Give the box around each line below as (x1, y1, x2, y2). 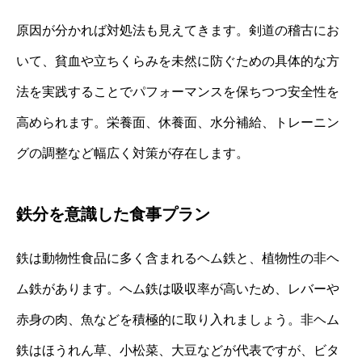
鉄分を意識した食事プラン (16, 204, 210, 223)
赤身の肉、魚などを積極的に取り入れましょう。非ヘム (16, 312, 339, 326)
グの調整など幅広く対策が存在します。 (16, 145, 249, 160)
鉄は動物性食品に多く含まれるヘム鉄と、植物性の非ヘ (16, 250, 339, 265)
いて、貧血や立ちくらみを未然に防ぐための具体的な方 (16, 53, 339, 68)
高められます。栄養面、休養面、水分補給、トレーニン (16, 115, 339, 129)
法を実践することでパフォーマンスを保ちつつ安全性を (16, 84, 339, 99)
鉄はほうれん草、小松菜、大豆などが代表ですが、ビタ (16, 343, 339, 357)
